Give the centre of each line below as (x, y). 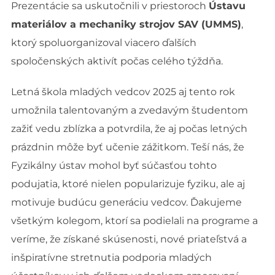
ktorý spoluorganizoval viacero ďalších (103, 42)
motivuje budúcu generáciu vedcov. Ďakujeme (126, 202)
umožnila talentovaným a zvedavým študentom (129, 110)
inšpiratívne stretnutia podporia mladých (111, 257)
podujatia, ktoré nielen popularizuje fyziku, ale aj (128, 184)
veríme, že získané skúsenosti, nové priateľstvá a (129, 239)
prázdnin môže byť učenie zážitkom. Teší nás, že (127, 147)
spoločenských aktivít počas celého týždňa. (117, 61)
